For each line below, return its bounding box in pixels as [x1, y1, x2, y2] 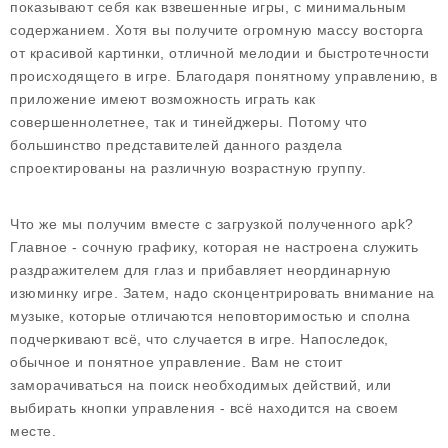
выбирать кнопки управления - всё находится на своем [10, 400, 399, 416]
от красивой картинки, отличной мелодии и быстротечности [10, 45, 430, 61]
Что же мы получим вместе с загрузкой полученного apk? [10, 216, 414, 232]
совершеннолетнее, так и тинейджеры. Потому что [10, 114, 367, 130]
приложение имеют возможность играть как [10, 91, 316, 107]
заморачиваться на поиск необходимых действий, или [10, 377, 392, 393]
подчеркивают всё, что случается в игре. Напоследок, [10, 331, 389, 347]
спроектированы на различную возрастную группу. [10, 160, 366, 176]
